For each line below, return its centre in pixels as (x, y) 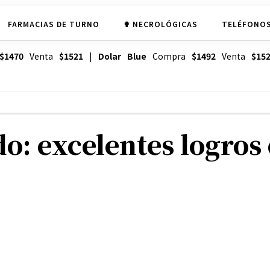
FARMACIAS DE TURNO (53, 24)
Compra (169, 56)
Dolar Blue (122, 56)
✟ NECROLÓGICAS (160, 24)
